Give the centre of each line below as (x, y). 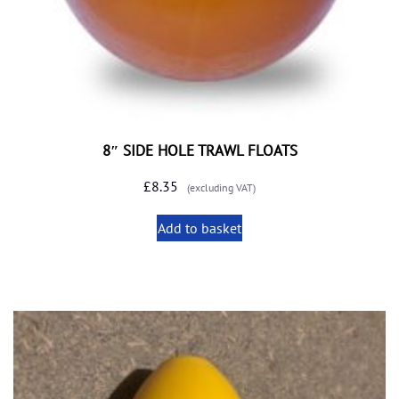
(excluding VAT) (221, 188)
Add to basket (199, 228)
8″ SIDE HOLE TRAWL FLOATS (199, 151)
